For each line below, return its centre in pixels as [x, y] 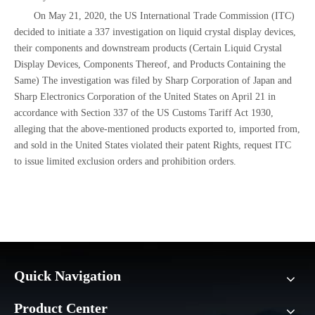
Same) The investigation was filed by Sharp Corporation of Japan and [153, 80]
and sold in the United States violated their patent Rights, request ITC [153, 145]
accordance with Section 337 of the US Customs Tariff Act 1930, [144, 112]
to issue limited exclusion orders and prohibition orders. [125, 161]
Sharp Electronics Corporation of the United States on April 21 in [145, 96]
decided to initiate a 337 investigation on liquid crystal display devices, [155, 32]
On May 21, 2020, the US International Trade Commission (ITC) [164, 15]
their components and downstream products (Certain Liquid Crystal [148, 48]
